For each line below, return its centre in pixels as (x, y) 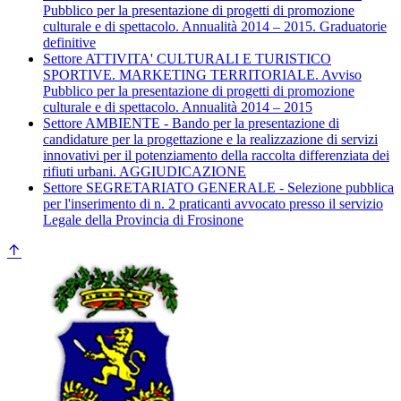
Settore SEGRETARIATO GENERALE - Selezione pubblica (218, 187)
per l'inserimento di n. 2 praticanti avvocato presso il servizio (213, 203)
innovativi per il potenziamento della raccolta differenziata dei (216, 155)
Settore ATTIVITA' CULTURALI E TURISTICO (187, 58)
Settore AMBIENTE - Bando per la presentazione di (191, 123)
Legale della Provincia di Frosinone (143, 219)
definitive (69, 42)
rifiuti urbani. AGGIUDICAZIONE (145, 171)
